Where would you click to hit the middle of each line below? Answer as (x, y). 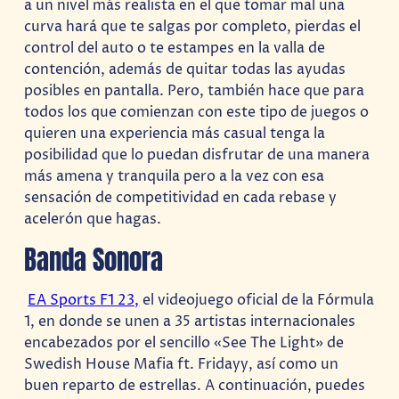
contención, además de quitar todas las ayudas (185, 69)
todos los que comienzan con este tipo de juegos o (197, 112)
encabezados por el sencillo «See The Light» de (184, 343)
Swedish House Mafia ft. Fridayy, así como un (182, 365)
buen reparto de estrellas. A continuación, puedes (195, 386)
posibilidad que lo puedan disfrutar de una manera (197, 155)
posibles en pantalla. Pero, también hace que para (195, 90)
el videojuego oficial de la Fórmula (257, 301)
